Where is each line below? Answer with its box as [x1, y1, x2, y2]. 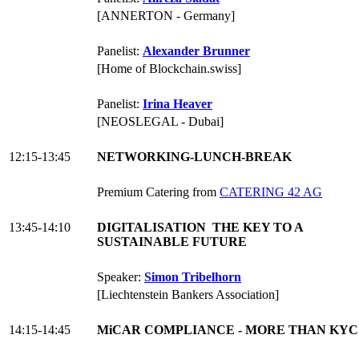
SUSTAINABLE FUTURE [97, 235, 247, 249]
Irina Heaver [143, 97, 212, 111]
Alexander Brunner [143, 44, 250, 58]
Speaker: [97, 270, 144, 284]
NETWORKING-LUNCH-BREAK [97, 150, 292, 164]
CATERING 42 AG [220, 185, 322, 200]
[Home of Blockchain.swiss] [97, 62, 241, 76]
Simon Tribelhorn [144, 270, 241, 284]
